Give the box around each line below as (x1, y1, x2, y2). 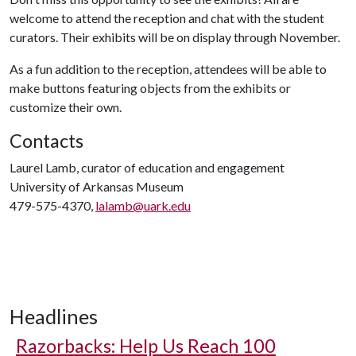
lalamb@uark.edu (95, 198, 191, 213)
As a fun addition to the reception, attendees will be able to (10, 61, 327, 76)
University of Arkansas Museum (10, 179, 184, 194)
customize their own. (10, 99, 122, 114)
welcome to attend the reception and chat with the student (10, 10, 324, 25)
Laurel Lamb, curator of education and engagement (10, 160, 284, 175)
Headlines (10, 304, 98, 328)
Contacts (10, 130, 83, 152)
